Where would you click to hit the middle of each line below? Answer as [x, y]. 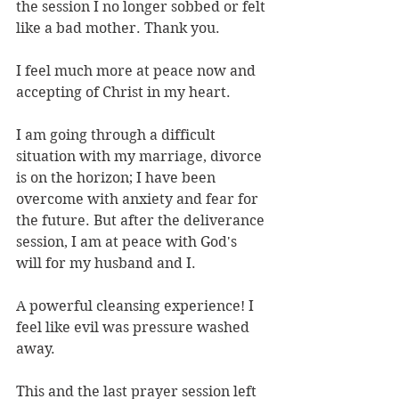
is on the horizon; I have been [118, 178]
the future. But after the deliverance [142, 221]
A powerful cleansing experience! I [137, 306]
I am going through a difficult [118, 135]
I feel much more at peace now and [138, 71]
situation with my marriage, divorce [141, 157]
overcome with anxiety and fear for [139, 199]
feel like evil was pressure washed [134, 328]
